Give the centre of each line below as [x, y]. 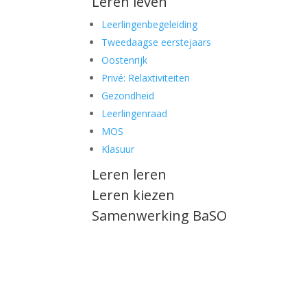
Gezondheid [128, 95]
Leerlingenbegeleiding [150, 24]
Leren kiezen [134, 195]
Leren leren [130, 174]
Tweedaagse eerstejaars [157, 42]
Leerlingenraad [135, 113]
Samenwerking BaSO [160, 215]
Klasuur [118, 149]
